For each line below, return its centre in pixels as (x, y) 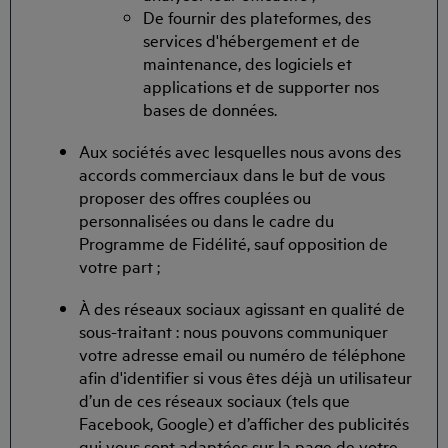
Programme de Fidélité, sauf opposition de (233, 242)
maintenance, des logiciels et (247, 62)
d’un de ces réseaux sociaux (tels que (214, 400)
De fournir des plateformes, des (257, 16)
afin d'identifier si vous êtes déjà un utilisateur (245, 377)
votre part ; (119, 265)
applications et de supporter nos (261, 85)
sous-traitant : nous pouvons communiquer (233, 331)
